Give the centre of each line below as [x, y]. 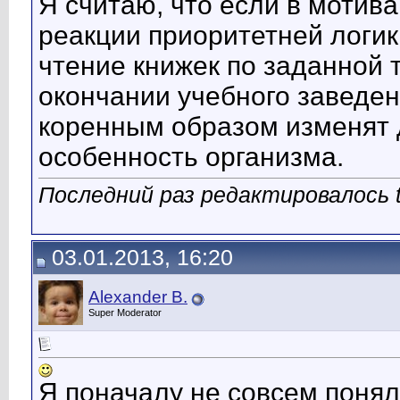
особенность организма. [191, 157]
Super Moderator [125, 312]
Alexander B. [138, 297]
